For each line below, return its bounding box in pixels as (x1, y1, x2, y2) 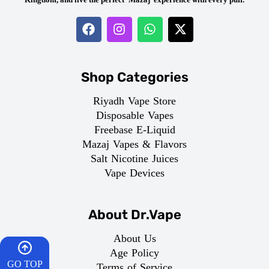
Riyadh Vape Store (93, 94, 176, 107)
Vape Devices (104, 166, 165, 179)
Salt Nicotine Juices (91, 152, 178, 165)
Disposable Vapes (95, 109, 174, 121)
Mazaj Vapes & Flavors (82, 138, 187, 150)
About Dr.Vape (88, 206, 181, 223)
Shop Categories (80, 68, 189, 85)
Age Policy (110, 246, 159, 259)
